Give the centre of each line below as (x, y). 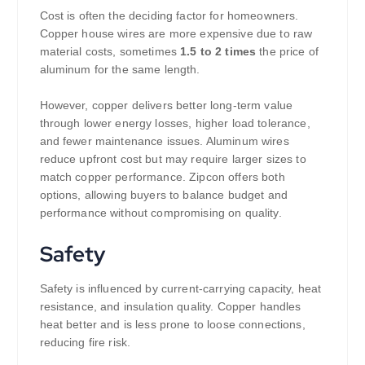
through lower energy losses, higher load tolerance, (175, 123)
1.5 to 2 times (218, 51)
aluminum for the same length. (120, 69)
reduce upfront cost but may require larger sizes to (173, 159)
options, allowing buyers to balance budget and (163, 195)
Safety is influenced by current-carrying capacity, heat (180, 289)
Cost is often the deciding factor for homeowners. (169, 15)
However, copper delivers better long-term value (166, 106)
